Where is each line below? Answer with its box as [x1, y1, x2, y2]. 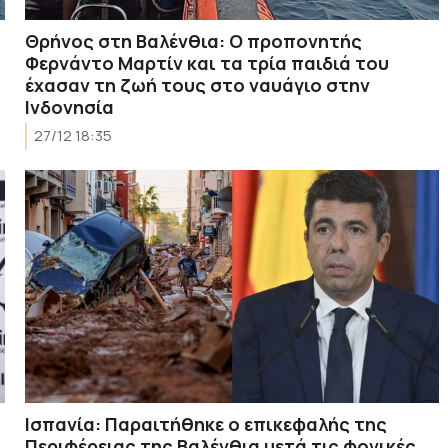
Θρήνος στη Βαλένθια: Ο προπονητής [25, 28, 363, 53]
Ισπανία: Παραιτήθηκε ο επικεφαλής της [25, 411, 388, 436]
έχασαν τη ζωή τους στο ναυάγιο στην [25, 72, 371, 97]
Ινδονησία [25, 94, 115, 119]
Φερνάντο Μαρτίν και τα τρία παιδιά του [25, 50, 390, 75]
